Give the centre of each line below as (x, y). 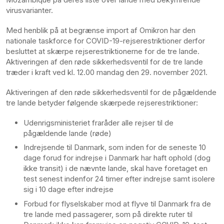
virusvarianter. (29, 10)
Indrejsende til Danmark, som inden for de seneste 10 (115, 147)
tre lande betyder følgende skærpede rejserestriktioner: (102, 102)
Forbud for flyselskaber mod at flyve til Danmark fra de (117, 203)
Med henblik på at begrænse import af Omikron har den (101, 30)
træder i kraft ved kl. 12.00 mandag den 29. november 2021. (107, 72)
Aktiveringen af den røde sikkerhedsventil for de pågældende (111, 92)
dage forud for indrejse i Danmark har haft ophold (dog (117, 158)
